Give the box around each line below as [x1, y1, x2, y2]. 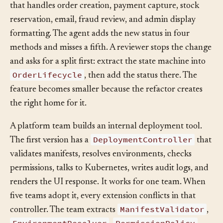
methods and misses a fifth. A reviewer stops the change [10, 58, 212, 67]
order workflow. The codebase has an [10, 2, 147, 11]
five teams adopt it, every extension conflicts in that [10, 207, 196, 216]
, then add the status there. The [84, 86, 198, 95]
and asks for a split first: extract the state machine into [10, 72, 206, 81]
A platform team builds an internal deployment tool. [10, 137, 202, 146]
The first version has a [10, 151, 91, 160]
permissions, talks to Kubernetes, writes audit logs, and [10, 179, 209, 188]
